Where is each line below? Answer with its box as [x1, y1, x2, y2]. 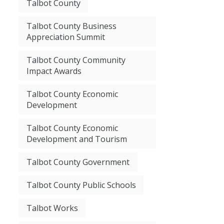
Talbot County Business [26, 20, 117, 32]
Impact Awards [26, 65, 82, 77]
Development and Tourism [26, 133, 127, 145]
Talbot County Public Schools [26, 179, 136, 191]
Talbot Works [26, 202, 78, 214]
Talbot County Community [26, 54, 126, 66]
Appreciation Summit [26, 31, 105, 43]
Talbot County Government [26, 156, 130, 168]
